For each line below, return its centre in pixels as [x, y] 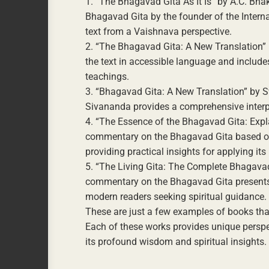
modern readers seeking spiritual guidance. [176, 197]
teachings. [107, 77]
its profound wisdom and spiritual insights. [176, 242]
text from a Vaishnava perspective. [159, 32]
